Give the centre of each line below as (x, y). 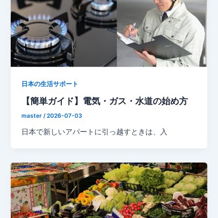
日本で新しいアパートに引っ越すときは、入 (95, 132)
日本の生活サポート (50, 84)
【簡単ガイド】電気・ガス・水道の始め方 (105, 100)
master (33, 116)
